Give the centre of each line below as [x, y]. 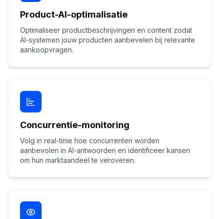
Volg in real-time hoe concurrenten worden [90, 141]
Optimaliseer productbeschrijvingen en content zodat [106, 30]
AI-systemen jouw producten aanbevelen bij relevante [108, 40]
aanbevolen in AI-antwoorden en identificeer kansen [105, 150]
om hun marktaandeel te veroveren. [78, 160]
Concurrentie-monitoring [75, 125]
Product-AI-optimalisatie [74, 14]
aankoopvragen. [47, 50]
